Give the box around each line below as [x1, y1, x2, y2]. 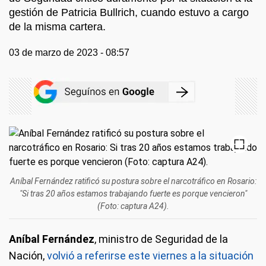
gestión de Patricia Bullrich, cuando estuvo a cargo [9, 7, 249, 18]
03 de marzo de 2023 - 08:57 [9, 47, 129, 58]
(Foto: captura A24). [97, 201, 169, 211]
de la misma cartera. [9, 21, 106, 33]
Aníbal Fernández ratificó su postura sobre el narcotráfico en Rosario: [9, 176, 256, 186]
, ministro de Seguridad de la [94, 233, 228, 245]
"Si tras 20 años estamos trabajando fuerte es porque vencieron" [19, 189, 247, 198]
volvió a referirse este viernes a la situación [47, 249, 254, 262]
